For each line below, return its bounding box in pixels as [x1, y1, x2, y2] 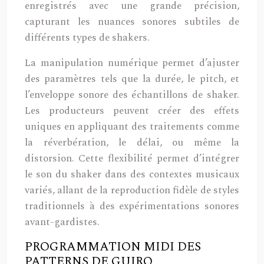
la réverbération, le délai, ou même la [25, 135, 239, 150]
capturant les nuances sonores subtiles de [25, 14, 239, 29]
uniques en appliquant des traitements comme [25, 119, 239, 134]
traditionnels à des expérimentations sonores [25, 199, 239, 214]
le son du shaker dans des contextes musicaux [25, 167, 239, 182]
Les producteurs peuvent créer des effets [25, 103, 239, 118]
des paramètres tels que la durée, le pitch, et [25, 71, 239, 87]
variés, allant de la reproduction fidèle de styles [25, 183, 239, 198]
